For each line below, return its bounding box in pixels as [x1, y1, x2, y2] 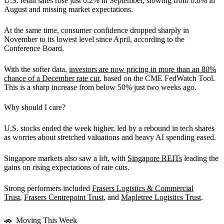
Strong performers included [4, 183, 92, 192]
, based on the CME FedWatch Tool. [99, 73, 215, 82]
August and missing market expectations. [4, 4, 135, 13]
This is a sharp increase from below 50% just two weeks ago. [4, 82, 196, 91]
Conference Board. [4, 43, 64, 52]
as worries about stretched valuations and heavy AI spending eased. [4, 132, 216, 141]
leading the [182, 153, 218, 162]
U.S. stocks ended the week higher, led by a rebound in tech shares [4, 123, 214, 132]
